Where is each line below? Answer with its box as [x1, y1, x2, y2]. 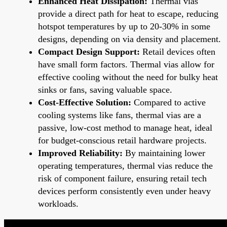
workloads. [38, 198, 79, 209]
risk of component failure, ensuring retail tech [38, 173, 207, 183]
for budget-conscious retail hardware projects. [38, 135, 207, 145]
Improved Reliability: [38, 147, 123, 158]
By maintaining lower [123, 147, 205, 158]
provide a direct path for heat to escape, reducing [38, 8, 218, 19]
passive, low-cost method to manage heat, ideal [38, 122, 212, 133]
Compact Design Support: [38, 46, 140, 57]
